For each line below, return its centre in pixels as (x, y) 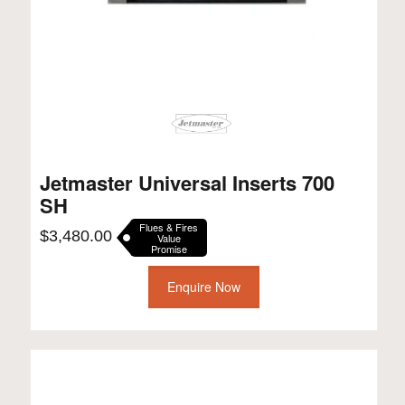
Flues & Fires (169, 227)
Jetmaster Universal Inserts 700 (187, 183)
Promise (169, 249)
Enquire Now (203, 287)
